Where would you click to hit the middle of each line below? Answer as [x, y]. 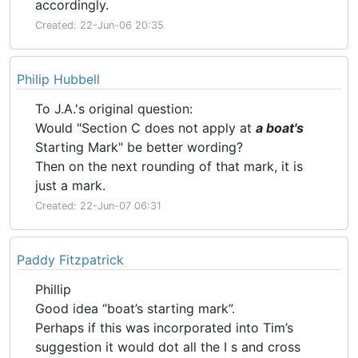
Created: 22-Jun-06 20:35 [99, 25]
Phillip [53, 289]
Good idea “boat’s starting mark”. [135, 308]
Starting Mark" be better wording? [139, 147]
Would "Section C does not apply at [145, 128]
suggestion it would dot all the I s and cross [168, 347]
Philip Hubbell [58, 79]
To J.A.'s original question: [114, 109]
